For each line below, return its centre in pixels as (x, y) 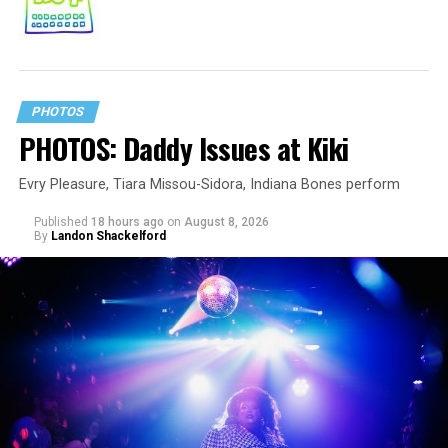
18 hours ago (127, 222)
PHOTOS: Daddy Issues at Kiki (183, 148)
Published (60, 222)
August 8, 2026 (226, 222)
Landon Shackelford (108, 236)
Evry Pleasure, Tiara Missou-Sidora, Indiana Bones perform (209, 185)
